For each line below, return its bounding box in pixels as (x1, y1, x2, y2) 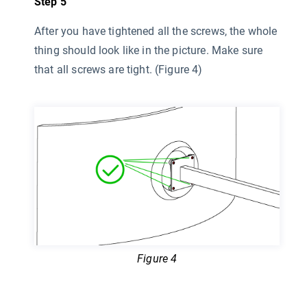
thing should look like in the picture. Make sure (34, 44, 263, 58)
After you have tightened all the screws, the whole (34, 25, 278, 38)
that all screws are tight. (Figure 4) (34, 63, 203, 77)
